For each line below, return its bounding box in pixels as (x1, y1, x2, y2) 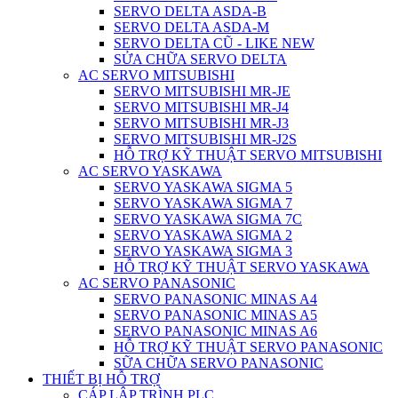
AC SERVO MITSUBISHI (78, 68, 235, 84)
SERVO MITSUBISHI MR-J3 (114, 115, 289, 131)
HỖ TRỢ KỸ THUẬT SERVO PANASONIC (114, 339, 383, 355)
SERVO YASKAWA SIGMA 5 (114, 179, 292, 195)
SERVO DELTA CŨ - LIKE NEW (114, 36, 314, 52)
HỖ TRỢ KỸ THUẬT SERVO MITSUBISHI (114, 147, 382, 163)
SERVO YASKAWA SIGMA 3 (114, 243, 292, 259)
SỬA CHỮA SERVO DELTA (114, 52, 287, 68)
